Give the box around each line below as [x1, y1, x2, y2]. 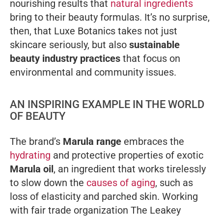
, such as [155, 176, 193, 189]
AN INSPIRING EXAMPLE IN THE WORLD [10, 98, 204, 110]
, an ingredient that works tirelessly [54, 163, 206, 175]
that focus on [120, 52, 180, 64]
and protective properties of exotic [51, 149, 203, 161]
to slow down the [10, 176, 86, 189]
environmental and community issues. [10, 66, 176, 78]
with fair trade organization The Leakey [10, 204, 181, 216]
